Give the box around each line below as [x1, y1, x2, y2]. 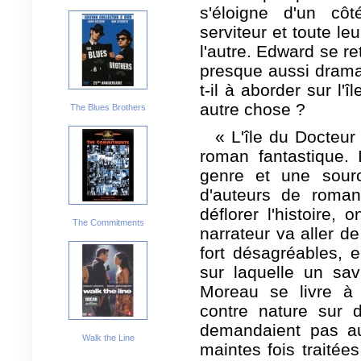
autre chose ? [200, 100, 305, 118]
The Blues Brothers [70, 102, 146, 112]
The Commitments [72, 218, 144, 227]
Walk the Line [81, 333, 135, 342]
